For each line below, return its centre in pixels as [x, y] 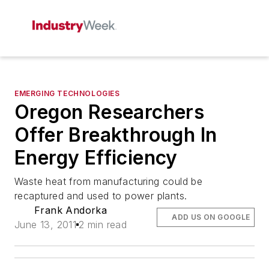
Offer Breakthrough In [116, 135]
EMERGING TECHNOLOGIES [67, 93]
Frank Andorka [71, 210]
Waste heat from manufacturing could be [109, 181]
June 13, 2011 [46, 225]
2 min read [103, 225]
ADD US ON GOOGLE [211, 217]
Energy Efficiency [96, 158]
